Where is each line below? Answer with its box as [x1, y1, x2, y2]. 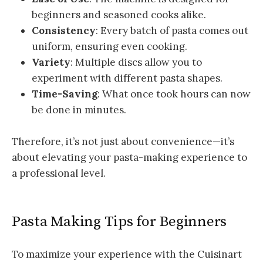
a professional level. [12, 167, 106, 180]
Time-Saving [32, 87, 97, 101]
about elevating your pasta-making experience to [12, 151, 247, 164]
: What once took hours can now [97, 87, 251, 101]
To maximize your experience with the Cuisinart [12, 248, 242, 261]
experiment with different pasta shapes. [32, 72, 222, 85]
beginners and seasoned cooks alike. [32, 8, 206, 22]
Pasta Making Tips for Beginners [12, 212, 227, 231]
